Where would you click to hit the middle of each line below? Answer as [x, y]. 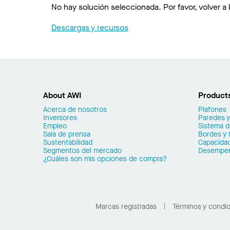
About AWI [62, 95]
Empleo [55, 126]
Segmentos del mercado [82, 151]
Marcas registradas [126, 206]
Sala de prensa [67, 134]
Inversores [60, 118]
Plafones [212, 110]
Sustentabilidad [68, 142]
